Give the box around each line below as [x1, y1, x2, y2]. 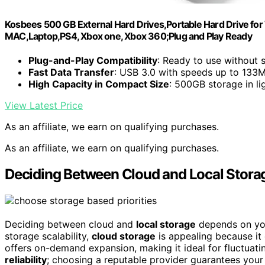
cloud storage [92, 230, 156, 243]
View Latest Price [5, 99, 83, 112]
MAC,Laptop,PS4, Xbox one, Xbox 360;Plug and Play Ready [5, 30, 252, 43]
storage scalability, [5, 230, 92, 243]
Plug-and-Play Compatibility [28, 54, 157, 67]
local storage [136, 218, 196, 231]
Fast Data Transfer [28, 66, 114, 79]
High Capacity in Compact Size [28, 78, 169, 91]
